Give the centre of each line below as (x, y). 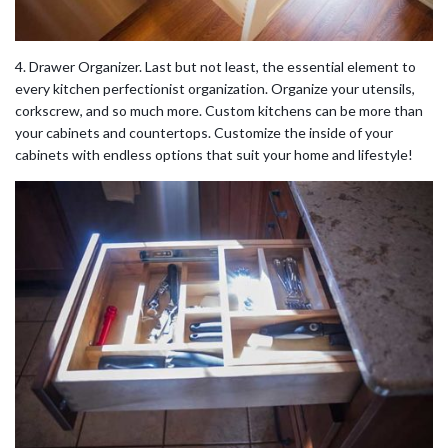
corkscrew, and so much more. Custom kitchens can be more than (219, 110)
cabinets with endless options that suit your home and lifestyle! (214, 154)
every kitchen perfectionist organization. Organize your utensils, (215, 88)
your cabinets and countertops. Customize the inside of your (204, 132)
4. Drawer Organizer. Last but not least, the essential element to (215, 66)
